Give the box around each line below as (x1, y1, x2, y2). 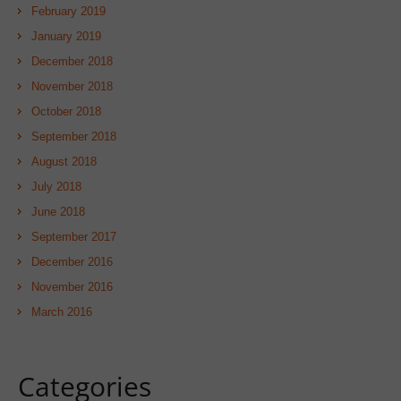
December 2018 (31, 55, 113, 68)
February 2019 (31, 4, 106, 18)
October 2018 (31, 105, 101, 118)
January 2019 (31, 30, 101, 43)
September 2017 (31, 230, 116, 243)
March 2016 (31, 305, 92, 319)
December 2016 (31, 255, 113, 269)
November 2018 (31, 80, 113, 93)
